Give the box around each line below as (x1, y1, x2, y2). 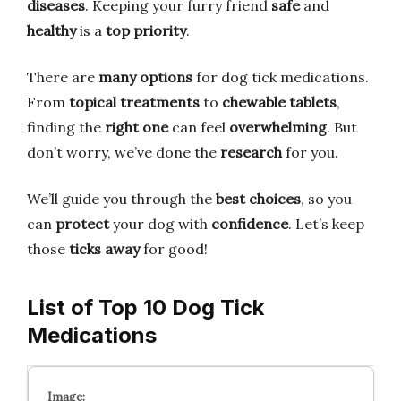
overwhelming (229, 118, 327, 136)
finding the (27, 118, 105, 136)
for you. (282, 143, 338, 161)
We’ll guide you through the (27, 190, 216, 208)
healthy (27, 21, 76, 39)
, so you (301, 190, 352, 208)
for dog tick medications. (192, 68, 369, 86)
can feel (168, 118, 229, 136)
